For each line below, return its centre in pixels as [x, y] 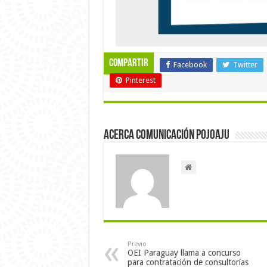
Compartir [128, 63]
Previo [137, 244]
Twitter [245, 64]
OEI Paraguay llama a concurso [184, 252]
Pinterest [140, 80]
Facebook [190, 64]
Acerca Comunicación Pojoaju [166, 135]
